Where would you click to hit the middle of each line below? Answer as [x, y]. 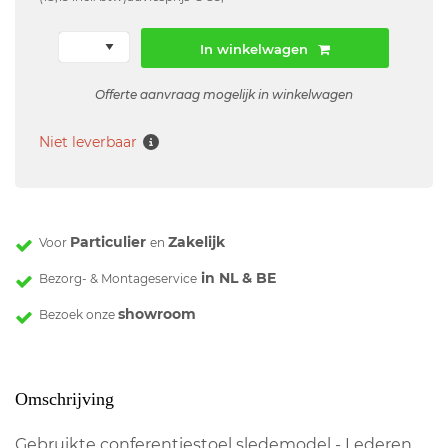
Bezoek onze [78, 314]
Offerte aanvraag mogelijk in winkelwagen [224, 94]
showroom [157, 313]
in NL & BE [236, 277]
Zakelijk [196, 241]
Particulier [110, 241]
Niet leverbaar [88, 142]
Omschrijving [64, 398]
